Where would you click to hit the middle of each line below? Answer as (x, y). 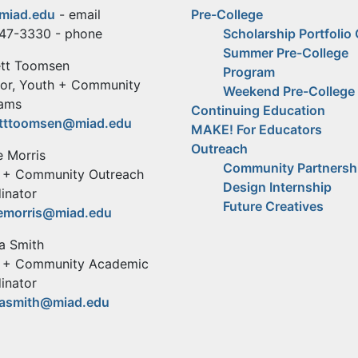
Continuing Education (258, 111)
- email (78, 15)
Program (249, 72)
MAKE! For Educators (257, 130)
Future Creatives (273, 207)
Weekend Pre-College (289, 91)
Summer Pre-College (286, 53)
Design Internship (277, 187)
